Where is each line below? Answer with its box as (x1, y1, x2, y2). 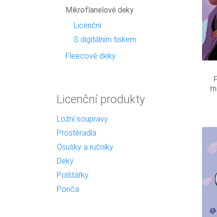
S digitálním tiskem (74, 34, 137, 44)
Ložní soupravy (57, 114, 108, 124)
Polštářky (57, 170, 89, 180)
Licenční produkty (57, 92, 145, 106)
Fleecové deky (65, 51, 116, 61)
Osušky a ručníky (57, 142, 113, 152)
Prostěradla (57, 128, 96, 138)
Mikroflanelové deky (65, 5, 134, 15)
